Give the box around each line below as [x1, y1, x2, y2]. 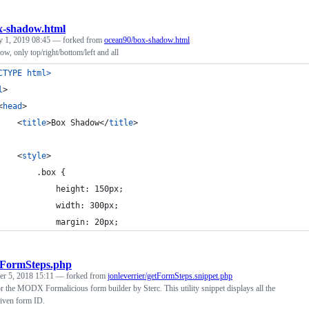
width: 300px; [56, 200, 119, 210]
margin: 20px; [56, 217, 119, 227]
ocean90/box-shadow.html [104, 34, 190, 45]
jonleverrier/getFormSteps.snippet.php [108, 270, 232, 281]
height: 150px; [56, 183, 123, 194]
